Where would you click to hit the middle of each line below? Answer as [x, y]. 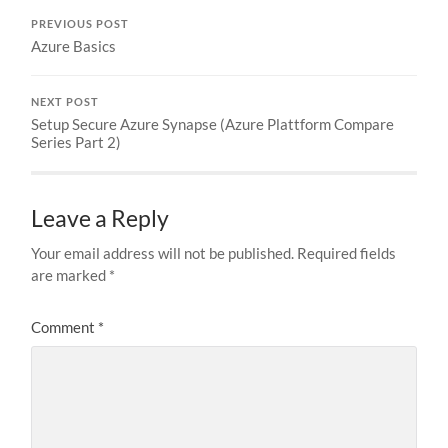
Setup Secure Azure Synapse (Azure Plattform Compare [213, 124]
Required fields [347, 253]
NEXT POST [65, 102]
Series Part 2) [76, 142]
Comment [65, 327]
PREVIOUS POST [80, 24]
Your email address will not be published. [163, 253]
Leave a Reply [100, 219]
